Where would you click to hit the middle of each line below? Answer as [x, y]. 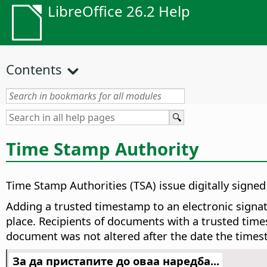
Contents [34, 69]
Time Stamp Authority [103, 149]
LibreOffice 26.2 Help [119, 11]
